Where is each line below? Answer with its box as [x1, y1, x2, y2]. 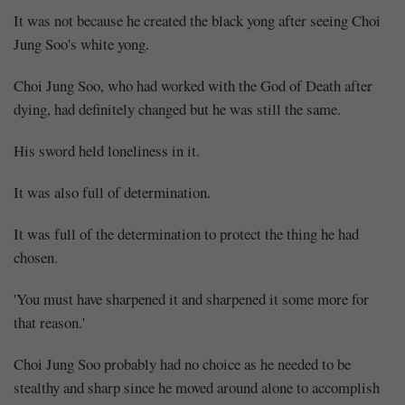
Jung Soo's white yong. [14, 33, 149, 54]
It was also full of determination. [14, 181, 211, 202]
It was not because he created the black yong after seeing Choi [14, 9, 381, 31]
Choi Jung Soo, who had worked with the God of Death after [14, 74, 372, 96]
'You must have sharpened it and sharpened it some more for [14, 287, 369, 309]
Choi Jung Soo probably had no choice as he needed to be [14, 353, 351, 374]
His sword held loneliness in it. [14, 139, 200, 161]
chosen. [14, 246, 58, 268]
